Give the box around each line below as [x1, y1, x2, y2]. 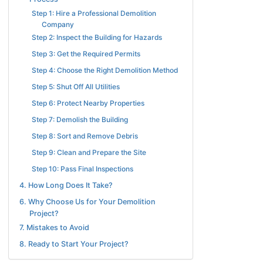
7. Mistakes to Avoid [19, 222, 89, 232]
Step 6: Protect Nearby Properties [32, 99, 144, 108]
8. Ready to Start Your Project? [19, 239, 129, 248]
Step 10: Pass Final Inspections [32, 164, 133, 174]
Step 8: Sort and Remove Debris [32, 131, 138, 141]
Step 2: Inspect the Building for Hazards [32, 33, 162, 42]
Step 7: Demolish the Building [32, 115, 128, 124]
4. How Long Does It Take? [19, 181, 113, 190]
